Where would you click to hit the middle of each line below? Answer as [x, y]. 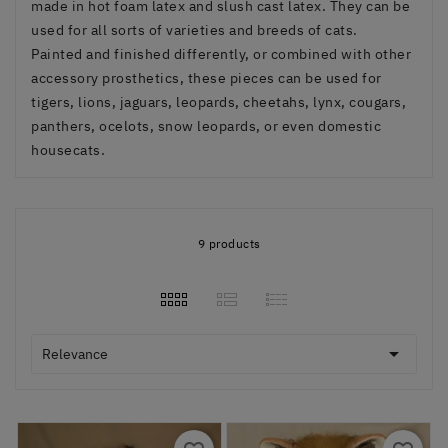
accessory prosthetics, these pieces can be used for [206, 77]
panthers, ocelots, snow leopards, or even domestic [206, 125]
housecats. [68, 149]
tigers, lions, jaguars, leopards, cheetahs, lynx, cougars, [218, 101]
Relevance [75, 353]
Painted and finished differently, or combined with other [221, 53]
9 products [229, 243]
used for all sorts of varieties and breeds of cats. [194, 29]
